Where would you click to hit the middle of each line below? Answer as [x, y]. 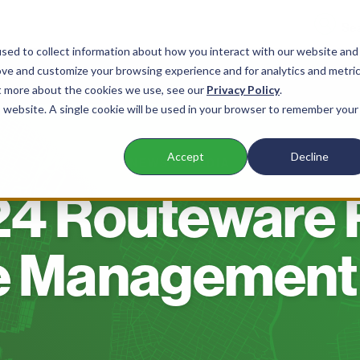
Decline [309, 157]
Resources [314, 76]
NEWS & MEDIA [180, 164]
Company [202, 76]
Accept [186, 157]
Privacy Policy [243, 90]
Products [96, 76]
